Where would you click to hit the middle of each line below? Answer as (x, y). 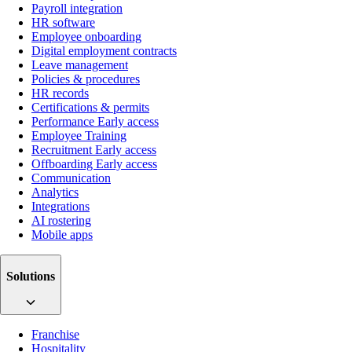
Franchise (55, 335)
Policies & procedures (86, 79)
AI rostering (61, 221)
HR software (63, 23)
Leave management (80, 65)
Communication (71, 178)
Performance (64, 122)
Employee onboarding (86, 37)
